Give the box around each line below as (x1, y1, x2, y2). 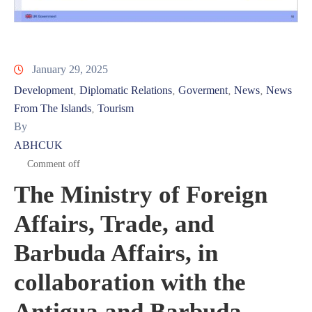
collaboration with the (14, 268, 246, 296)
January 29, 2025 (32, 63, 108, 75)
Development (14, 84, 73, 96)
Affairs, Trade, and (14, 210, 214, 237)
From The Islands (14, 102, 91, 114)
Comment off (27, 158, 80, 169)
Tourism (97, 102, 134, 114)
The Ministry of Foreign (14, 180, 267, 208)
